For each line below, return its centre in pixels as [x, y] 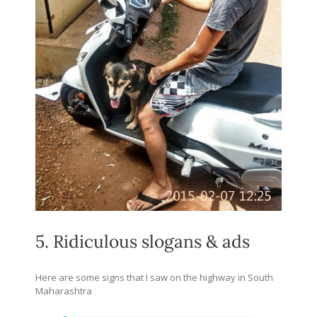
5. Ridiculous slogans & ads [143, 241]
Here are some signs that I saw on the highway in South [154, 278]
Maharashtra [64, 291]
